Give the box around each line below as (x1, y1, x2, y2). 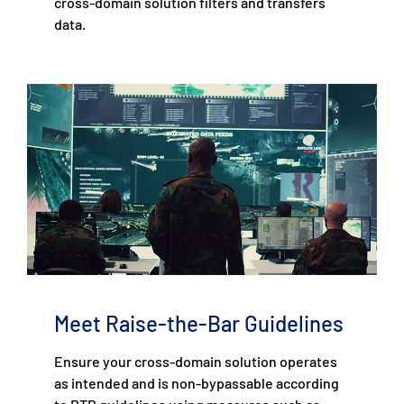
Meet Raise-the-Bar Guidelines (54, 309, 344, 336)
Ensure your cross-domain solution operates (54, 352, 337, 370)
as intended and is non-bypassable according (54, 373, 339, 391)
